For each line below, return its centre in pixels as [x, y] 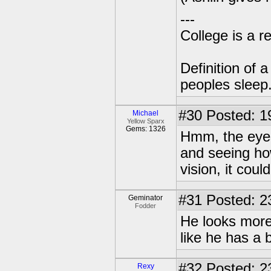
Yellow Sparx [146, 121]
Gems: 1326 [146, 129]
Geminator [146, 198]
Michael [146, 113]
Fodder [146, 206]
